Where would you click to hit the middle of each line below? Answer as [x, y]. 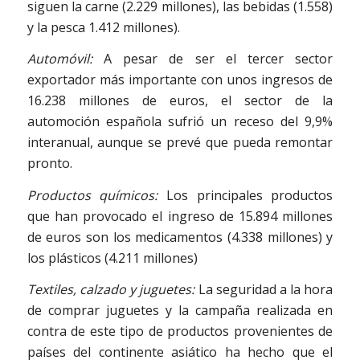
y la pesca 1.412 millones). [103, 27]
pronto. [49, 164]
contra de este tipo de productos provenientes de [180, 331]
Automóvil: [59, 59]
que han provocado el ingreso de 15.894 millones [180, 216]
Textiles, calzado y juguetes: [112, 290]
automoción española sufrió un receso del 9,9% [180, 122]
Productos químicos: [96, 195]
